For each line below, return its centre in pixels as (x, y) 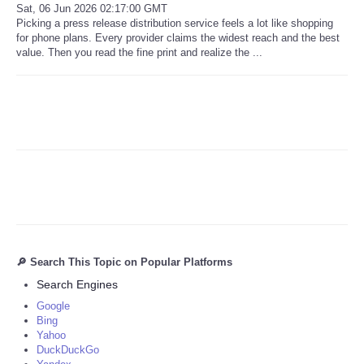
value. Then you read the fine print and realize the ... (139, 52)
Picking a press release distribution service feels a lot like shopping (175, 23)
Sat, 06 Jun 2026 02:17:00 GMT (92, 8)
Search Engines (77, 284)
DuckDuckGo (68, 349)
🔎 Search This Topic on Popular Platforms (124, 262)
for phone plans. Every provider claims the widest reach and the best (178, 37)
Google (53, 305)
